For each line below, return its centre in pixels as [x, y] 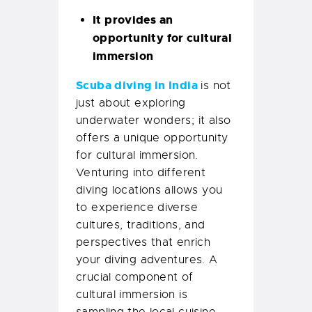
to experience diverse [137, 208]
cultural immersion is [132, 295]
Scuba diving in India [139, 86]
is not [216, 86]
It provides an [133, 20]
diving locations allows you [149, 190]
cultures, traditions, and [141, 225]
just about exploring [131, 103]
